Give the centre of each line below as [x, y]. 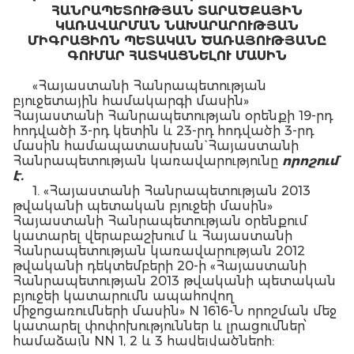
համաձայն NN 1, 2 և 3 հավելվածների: [143, 341]
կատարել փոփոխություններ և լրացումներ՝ [160, 326]
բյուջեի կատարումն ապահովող [123, 296]
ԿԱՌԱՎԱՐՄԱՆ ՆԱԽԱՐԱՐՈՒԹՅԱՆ [177, 26]
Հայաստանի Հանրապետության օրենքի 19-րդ [173, 116]
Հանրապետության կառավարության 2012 [159, 251]
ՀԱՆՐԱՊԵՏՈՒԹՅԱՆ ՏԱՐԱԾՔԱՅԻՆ [177, 11]
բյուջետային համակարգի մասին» [131, 101]
